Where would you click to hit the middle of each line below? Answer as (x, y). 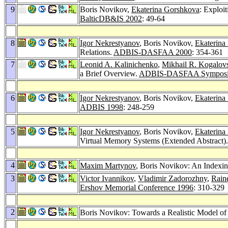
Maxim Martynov (108, 165)
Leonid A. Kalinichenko (119, 64)
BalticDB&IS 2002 (111, 18)
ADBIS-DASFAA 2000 (153, 52)
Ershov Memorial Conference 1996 (137, 187)
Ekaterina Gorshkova (165, 9)
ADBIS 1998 (102, 107)
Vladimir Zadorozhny (173, 178)
